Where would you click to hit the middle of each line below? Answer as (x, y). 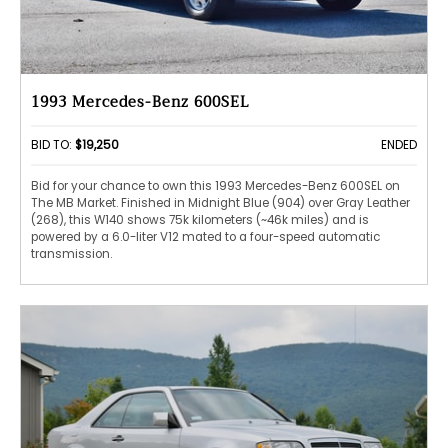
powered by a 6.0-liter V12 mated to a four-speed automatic (205, 236)
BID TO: (53, 145)
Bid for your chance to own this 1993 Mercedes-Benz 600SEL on (215, 185)
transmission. (71, 253)
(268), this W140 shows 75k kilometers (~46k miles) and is (200, 219)
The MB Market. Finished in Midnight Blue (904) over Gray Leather (220, 202)
